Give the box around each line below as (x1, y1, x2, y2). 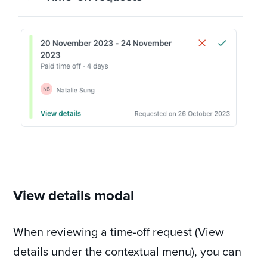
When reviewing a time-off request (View (13, 222, 225, 240)
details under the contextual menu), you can (13, 242, 242, 260)
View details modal (13, 184, 135, 206)
